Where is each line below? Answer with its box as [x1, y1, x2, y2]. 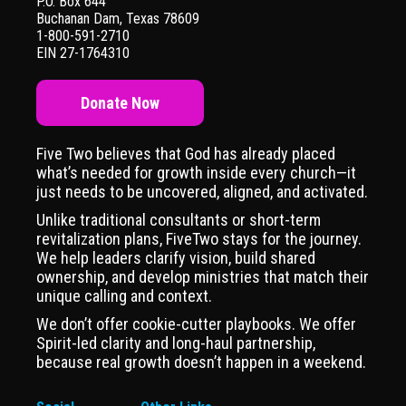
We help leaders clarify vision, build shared [36, 247, 315, 267]
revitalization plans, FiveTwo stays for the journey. [36, 228, 362, 248]
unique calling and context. [36, 285, 212, 305]
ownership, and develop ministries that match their [36, 266, 369, 286]
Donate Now [81, 92, 159, 112]
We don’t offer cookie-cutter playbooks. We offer [36, 314, 356, 333]
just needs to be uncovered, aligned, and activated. [36, 181, 368, 201]
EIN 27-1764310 [36, 43, 130, 62]
